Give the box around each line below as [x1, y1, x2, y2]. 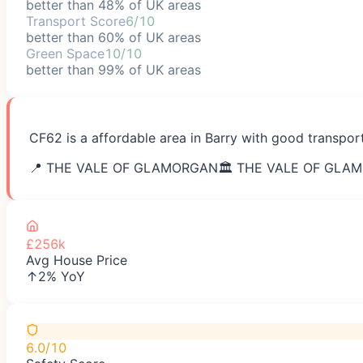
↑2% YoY [26, 267, 85, 284]
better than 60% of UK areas [26, 28, 201, 45]
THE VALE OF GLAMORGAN [46, 159, 218, 176]
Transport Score [26, 12, 126, 29]
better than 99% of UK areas [26, 61, 201, 78]
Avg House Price [26, 251, 127, 268]
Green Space [26, 45, 105, 62]
